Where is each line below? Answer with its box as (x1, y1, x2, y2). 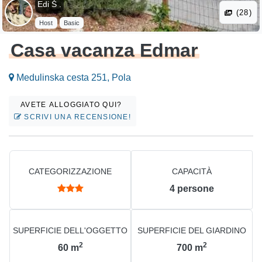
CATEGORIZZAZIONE (29, 167, 112, 177)
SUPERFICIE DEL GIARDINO (137, 226, 246, 236)
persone (177, 184, 214, 194)
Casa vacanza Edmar (11, 40, 198, 61)
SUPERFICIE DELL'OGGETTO (13, 226, 127, 236)
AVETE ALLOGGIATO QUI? (20, 101, 125, 109)
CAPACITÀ (172, 167, 212, 177)
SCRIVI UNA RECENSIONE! (22, 113, 131, 122)
